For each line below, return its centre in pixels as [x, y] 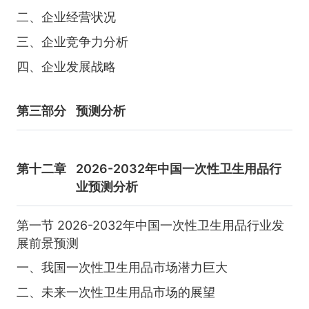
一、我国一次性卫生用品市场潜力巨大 [122, 268]
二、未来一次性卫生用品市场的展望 [116, 292]
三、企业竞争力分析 [72, 41]
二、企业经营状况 [66, 17]
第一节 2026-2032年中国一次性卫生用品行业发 [150, 225]
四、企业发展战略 [66, 66]
